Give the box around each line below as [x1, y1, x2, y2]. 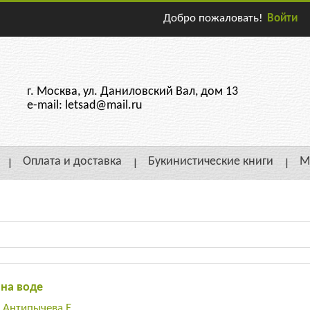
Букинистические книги [148, 155, 273, 169]
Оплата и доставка [23, 155, 122, 169]
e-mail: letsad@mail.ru [27, 100, 142, 111]
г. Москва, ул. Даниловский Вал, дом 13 [27, 86, 238, 98]
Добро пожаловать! [163, 12, 264, 24]
